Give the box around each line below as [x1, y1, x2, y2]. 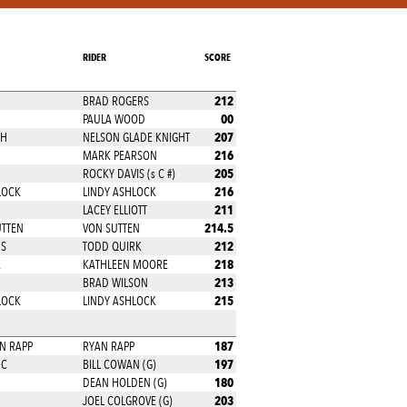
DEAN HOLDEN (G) [82, 375, 167, 390]
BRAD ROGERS [82, 94, 149, 108]
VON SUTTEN [82, 221, 140, 235]
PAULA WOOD [82, 112, 145, 126]
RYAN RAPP [82, 339, 134, 353]
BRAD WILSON [82, 275, 148, 290]
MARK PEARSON [82, 148, 157, 163]
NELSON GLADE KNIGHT [82, 130, 190, 144]
